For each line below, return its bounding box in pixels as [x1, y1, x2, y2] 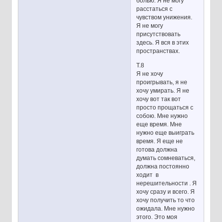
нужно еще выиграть [136, 129, 195, 136]
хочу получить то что [136, 196, 195, 204]
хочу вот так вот [136, 95, 181, 103]
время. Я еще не [136, 137, 183, 145]
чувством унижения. [136, 13, 193, 21]
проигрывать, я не [136, 78, 188, 86]
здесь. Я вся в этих [136, 39, 189, 46]
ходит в [136, 171, 159, 178]
